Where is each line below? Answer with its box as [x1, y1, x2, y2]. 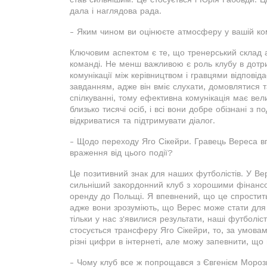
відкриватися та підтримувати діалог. [70, 115, 215, 125]
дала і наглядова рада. [70, 5, 162, 15]
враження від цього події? [70, 147, 173, 157]
